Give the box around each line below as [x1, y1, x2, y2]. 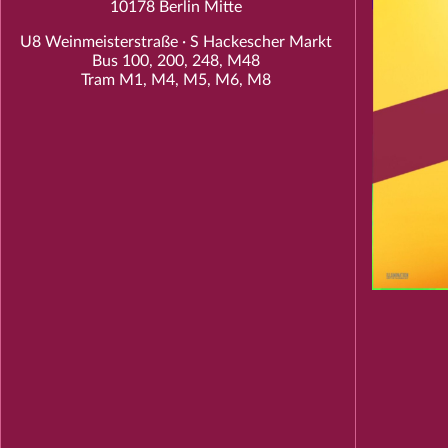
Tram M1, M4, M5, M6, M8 [81, 72, 272, 88]
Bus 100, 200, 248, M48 [92, 53, 261, 69]
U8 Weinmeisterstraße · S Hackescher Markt [20, 34, 333, 50]
